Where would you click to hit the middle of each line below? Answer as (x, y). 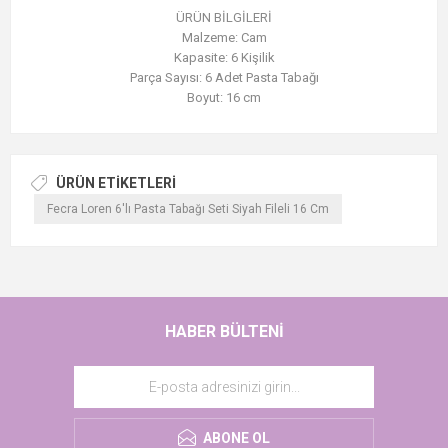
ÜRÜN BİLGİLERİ (224, 18)
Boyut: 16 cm (224, 98)
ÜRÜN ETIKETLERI (116, 183)
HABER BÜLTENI (224, 332)
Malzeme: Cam (224, 38)
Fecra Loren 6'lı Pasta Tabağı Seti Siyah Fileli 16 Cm (187, 208)
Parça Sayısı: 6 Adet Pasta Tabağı (224, 78)
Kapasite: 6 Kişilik (224, 58)
